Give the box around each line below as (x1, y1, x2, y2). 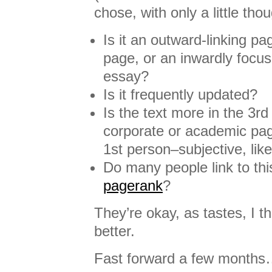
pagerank (103, 177, 163, 194)
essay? (103, 68, 149, 84)
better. (94, 223, 135, 239)
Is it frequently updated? (103, 86, 257, 103)
